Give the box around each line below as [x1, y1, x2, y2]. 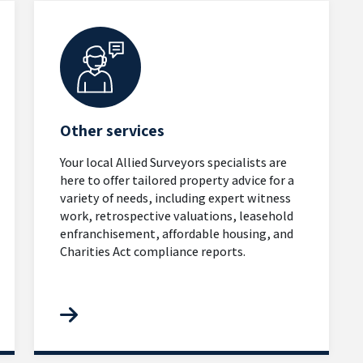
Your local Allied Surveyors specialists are [60, 153, 287, 171]
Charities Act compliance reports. [60, 242, 246, 260]
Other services [60, 119, 164, 141]
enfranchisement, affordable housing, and [60, 224, 293, 242]
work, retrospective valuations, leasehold [60, 207, 293, 224]
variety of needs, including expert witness [60, 189, 291, 207]
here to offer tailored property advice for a [60, 171, 294, 189]
